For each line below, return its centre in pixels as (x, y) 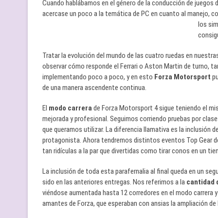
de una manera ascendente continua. (94, 88)
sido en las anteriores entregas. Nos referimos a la (114, 182)
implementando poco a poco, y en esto (98, 77)
